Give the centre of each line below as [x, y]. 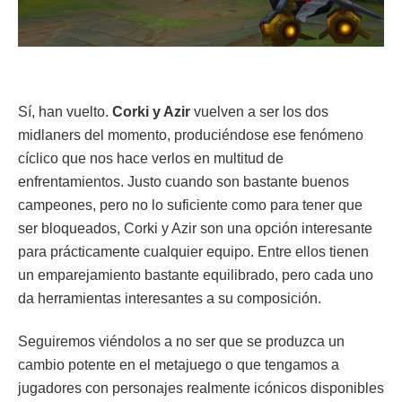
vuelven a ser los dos [259, 112]
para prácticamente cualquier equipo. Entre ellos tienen [193, 252]
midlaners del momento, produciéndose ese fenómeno [191, 135]
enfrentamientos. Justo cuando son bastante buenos [184, 182]
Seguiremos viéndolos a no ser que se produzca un [181, 342]
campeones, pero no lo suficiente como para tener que [190, 205]
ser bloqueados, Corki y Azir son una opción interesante [195, 229]
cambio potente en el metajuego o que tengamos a [179, 365]
